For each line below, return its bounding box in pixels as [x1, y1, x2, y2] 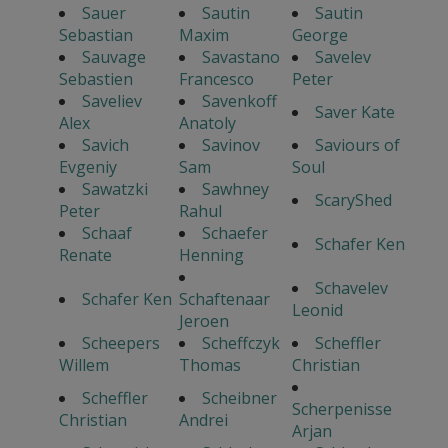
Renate [58, 244, 112, 267]
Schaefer [201, 222, 268, 245]
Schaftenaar [178, 288, 270, 311]
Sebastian [58, 24, 133, 47]
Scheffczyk [201, 332, 280, 355]
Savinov [201, 134, 260, 157]
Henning [178, 244, 244, 267]
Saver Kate [314, 101, 395, 124]
